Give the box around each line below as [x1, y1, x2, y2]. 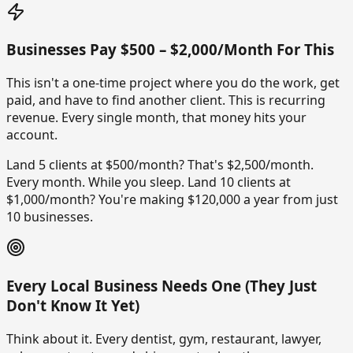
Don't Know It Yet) [6, 295, 139, 315]
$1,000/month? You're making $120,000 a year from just [6, 191, 338, 209]
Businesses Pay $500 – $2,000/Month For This [6, 39, 334, 60]
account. [6, 126, 58, 144]
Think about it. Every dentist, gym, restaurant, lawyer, [6, 329, 321, 347]
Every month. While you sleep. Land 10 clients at [6, 173, 291, 191]
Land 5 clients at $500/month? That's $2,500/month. [6, 156, 314, 174]
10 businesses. [6, 208, 93, 226]
